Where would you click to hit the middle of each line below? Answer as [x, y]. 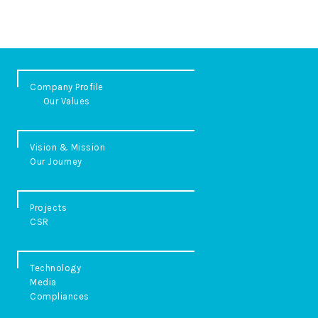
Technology [55, 268]
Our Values [66, 101]
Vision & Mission [67, 147]
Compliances [60, 296]
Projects [48, 207]
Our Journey [56, 161]
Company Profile [67, 87]
